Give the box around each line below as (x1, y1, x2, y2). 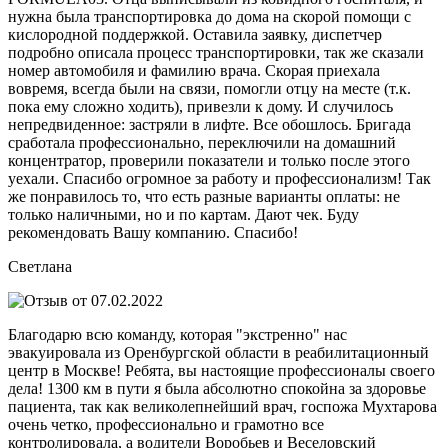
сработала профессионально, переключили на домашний (8, 133, 396, 151)
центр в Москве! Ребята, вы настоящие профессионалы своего (8, 361, 435, 379)
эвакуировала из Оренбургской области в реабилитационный (8, 343, 429, 361)
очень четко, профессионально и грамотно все (8, 415, 324, 433)
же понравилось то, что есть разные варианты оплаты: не (8, 187, 400, 205)
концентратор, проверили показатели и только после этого (8, 151, 410, 169)
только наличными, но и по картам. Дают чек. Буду (8, 205, 359, 223)
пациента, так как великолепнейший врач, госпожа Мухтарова (8, 397, 437, 415)
